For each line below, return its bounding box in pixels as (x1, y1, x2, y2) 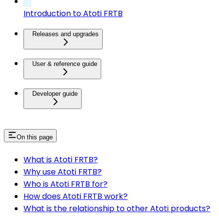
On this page (17, 133, 53, 141)
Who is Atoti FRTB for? (23, 178, 108, 190)
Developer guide (32, 90, 78, 98)
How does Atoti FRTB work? (23, 191, 128, 202)
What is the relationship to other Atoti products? (23, 203, 210, 214)
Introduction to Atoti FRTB (23, 8, 123, 20)
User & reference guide (32, 60, 97, 68)
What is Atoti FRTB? (23, 154, 98, 165)
